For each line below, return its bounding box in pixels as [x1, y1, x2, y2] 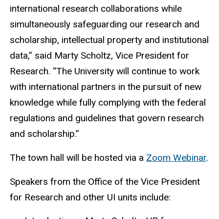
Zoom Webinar [146, 152, 206, 163]
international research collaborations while [10, 3, 182, 15]
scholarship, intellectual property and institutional [10, 34, 209, 46]
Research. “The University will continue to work [10, 66, 199, 77]
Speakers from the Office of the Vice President [10, 175, 200, 187]
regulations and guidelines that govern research [10, 112, 204, 124]
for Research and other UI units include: [10, 191, 171, 203]
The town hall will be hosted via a [10, 152, 146, 163]
